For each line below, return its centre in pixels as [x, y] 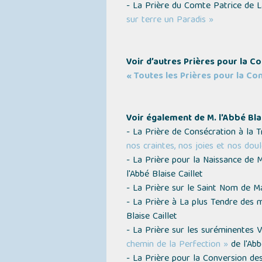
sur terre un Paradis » [170, 20]
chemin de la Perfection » [177, 245]
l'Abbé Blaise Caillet [164, 175]
